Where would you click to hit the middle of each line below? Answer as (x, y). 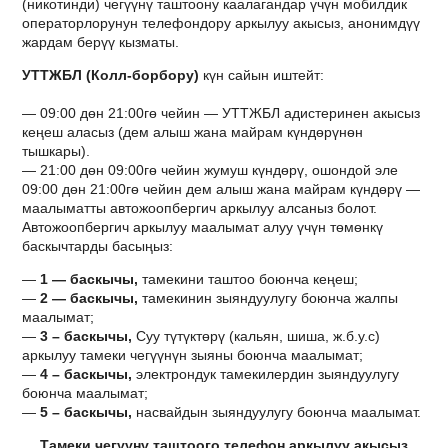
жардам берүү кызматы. (101, 42)
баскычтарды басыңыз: (98, 246)
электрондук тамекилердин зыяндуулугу (266, 374)
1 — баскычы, (89, 279)
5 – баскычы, (86, 412)
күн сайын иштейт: (262, 75)
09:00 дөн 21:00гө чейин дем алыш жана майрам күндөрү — (221, 189)
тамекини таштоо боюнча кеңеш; (248, 279)
